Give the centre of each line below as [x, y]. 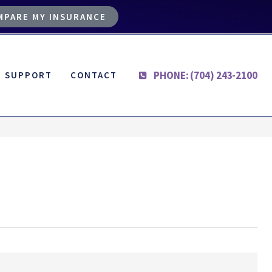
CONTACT [94, 75]
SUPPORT [29, 75]
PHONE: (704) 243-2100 [206, 76]
